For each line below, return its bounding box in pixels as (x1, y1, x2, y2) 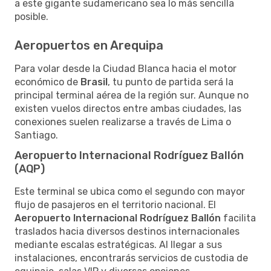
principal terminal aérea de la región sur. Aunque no (15, 89, 249, 101)
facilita (221, 212, 256, 224)
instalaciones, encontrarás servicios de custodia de (15, 252, 248, 264)
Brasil (80, 76, 108, 88)
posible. (15, 10, 48, 22)
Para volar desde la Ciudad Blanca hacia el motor (15, 62, 237, 74)
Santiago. (15, 129, 58, 141)
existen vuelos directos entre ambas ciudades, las (15, 102, 241, 114)
